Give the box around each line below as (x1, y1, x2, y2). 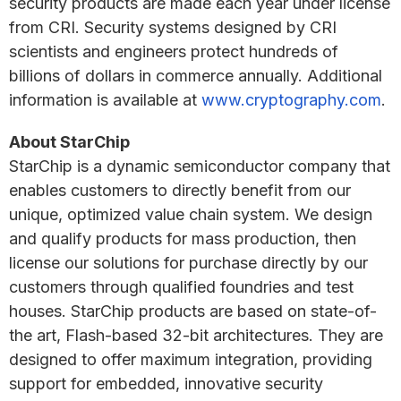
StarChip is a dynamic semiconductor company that (9, 157, 390, 175)
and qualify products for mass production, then (9, 229, 356, 248)
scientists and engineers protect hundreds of (9, 42, 338, 61)
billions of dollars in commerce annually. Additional (9, 66, 382, 85)
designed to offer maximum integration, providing (9, 350, 372, 369)
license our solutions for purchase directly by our (9, 253, 368, 272)
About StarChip (9, 132, 130, 151)
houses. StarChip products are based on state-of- (9, 302, 377, 320)
